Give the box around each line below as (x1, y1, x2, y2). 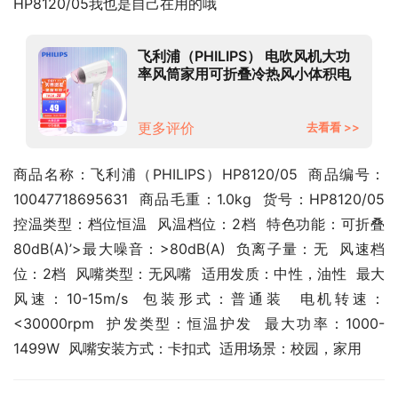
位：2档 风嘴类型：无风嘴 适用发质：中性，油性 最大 (13, 265, 385, 283)
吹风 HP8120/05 (138, 83, 248, 100)
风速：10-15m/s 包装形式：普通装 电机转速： (13, 290, 385, 307)
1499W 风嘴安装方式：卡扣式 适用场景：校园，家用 (13, 339, 362, 357)
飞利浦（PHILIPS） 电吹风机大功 (138, 47, 350, 65)
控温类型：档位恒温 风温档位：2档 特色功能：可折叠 (13, 215, 385, 233)
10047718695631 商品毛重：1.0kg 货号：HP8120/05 (13, 190, 385, 208)
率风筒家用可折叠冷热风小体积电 (138, 65, 351, 83)
